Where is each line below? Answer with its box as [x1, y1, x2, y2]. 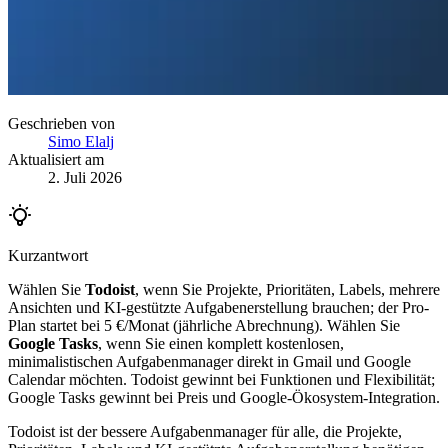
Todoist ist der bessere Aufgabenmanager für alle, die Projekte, [8, 422, 402, 440]
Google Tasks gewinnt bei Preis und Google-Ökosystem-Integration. [8, 388, 440, 406]
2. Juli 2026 [48, 168, 122, 186]
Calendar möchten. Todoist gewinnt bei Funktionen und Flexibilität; [8, 370, 435, 388]
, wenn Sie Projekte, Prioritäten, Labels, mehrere [135, 280, 440, 298]
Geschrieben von [8, 114, 115, 132]
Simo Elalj [48, 132, 114, 150]
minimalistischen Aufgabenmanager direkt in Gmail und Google [8, 352, 411, 370]
